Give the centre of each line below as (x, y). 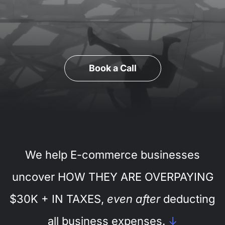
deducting (189, 199)
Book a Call (113, 68)
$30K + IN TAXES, (57, 199)
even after (134, 199)
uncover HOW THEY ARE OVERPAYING (113, 177)
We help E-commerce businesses (113, 154)
